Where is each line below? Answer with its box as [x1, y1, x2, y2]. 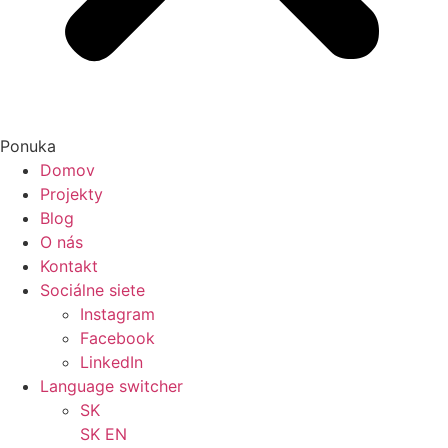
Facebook [80, 328, 155, 348]
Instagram [80, 304, 155, 324]
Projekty [40, 184, 103, 204]
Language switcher [40, 376, 183, 396]
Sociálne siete [40, 280, 145, 300]
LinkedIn [80, 352, 143, 372]
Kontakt [40, 256, 98, 276]
